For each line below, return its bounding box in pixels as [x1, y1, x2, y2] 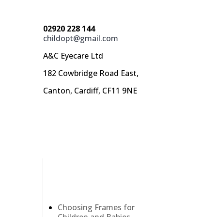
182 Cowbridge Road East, [43, 67, 139, 78]
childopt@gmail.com [43, 32, 119, 44]
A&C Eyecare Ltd [43, 50, 104, 61]
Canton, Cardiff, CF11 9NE [43, 85, 138, 96]
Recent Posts [58, 187, 115, 198]
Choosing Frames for [58, 202, 135, 213]
